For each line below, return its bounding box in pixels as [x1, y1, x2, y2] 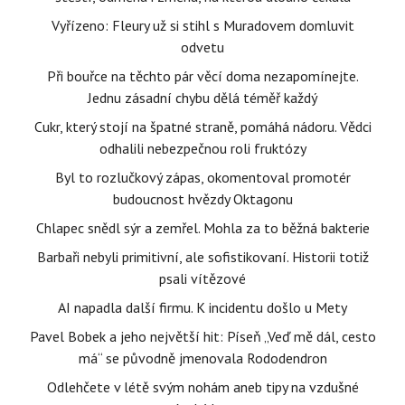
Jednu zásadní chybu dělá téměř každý [88, 89, 317, 107]
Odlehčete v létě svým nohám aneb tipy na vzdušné [46, 378, 359, 396]
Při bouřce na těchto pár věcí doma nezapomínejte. [46, 67, 359, 85]
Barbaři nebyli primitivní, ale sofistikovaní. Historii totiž [36, 248, 369, 266]
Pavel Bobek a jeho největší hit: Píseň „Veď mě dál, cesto [29, 327, 376, 345]
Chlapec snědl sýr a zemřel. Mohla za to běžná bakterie [35, 219, 370, 237]
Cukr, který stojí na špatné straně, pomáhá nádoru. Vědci [33, 118, 372, 136]
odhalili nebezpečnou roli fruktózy [99, 139, 306, 157]
